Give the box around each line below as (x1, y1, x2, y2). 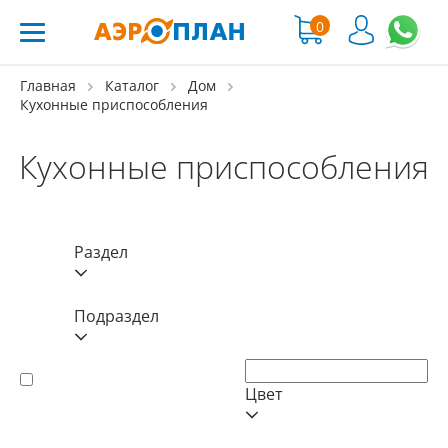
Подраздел (74, 304, 159, 327)
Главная (20, 76, 76, 95)
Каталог (105, 76, 159, 95)
